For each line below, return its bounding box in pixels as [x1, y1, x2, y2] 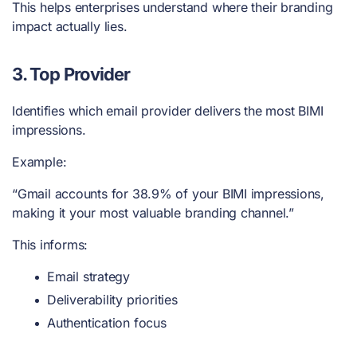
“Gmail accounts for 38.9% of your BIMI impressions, [12, 185, 325, 202]
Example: [12, 153, 67, 170]
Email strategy [47, 268, 130, 284]
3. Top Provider [12, 63, 131, 84]
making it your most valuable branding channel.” [12, 204, 294, 221]
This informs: [12, 236, 88, 253]
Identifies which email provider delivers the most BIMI [12, 102, 324, 119]
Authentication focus [47, 314, 167, 331]
